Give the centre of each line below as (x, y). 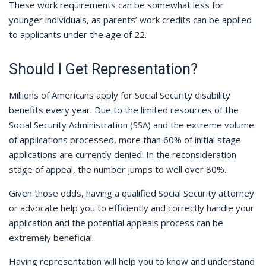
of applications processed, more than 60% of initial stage (125, 139)
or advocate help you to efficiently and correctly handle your (132, 208)
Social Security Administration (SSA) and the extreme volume (132, 124)
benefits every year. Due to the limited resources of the (124, 110)
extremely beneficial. (51, 237)
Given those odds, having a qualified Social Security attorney (132, 193)
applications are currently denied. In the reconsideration (123, 154)
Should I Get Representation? (103, 69)
